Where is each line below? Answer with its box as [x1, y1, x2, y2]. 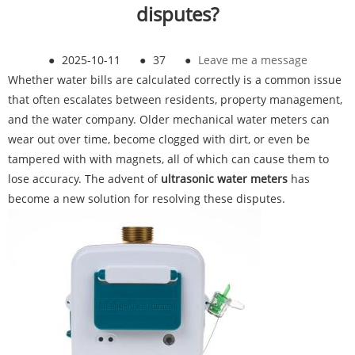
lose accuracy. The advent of [8, 171, 161, 187]
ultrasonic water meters [161, 171, 288, 187]
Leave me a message [197, 52, 307, 68]
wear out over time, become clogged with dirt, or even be [8, 132, 310, 147]
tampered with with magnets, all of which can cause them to [8, 151, 329, 167]
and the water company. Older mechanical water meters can [8, 112, 330, 128]
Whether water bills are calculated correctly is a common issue [8, 72, 342, 88]
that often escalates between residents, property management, [8, 92, 342, 108]
